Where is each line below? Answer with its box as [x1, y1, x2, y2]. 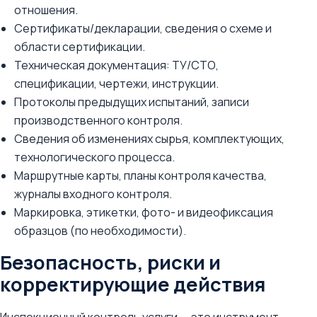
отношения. [14, 2, 78, 18]
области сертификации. [14, 39, 145, 54]
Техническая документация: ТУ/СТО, [14, 57, 219, 73]
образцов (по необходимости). [14, 223, 186, 238]
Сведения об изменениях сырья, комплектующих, [14, 131, 284, 146]
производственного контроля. [14, 113, 183, 128]
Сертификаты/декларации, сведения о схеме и [14, 21, 272, 36]
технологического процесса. [14, 149, 175, 165]
